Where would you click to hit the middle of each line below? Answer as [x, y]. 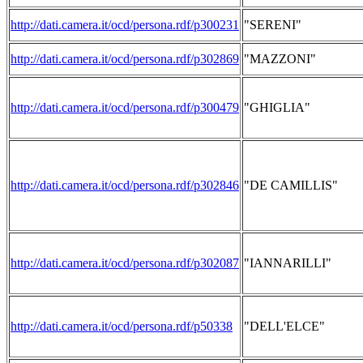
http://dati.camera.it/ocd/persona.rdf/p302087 [125, 263]
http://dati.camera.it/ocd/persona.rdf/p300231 [125, 25]
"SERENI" [273, 25]
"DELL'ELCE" [284, 326]
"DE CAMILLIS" [291, 185]
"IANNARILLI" [288, 263]
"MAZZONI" [280, 59]
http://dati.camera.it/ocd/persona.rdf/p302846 [125, 185]
